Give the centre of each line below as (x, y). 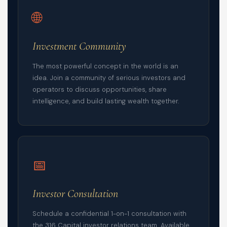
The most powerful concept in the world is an (105, 66)
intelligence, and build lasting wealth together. (106, 101)
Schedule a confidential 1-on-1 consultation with (109, 214)
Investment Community (79, 46)
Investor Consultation (75, 194)
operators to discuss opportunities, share (100, 90)
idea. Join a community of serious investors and (109, 78)
